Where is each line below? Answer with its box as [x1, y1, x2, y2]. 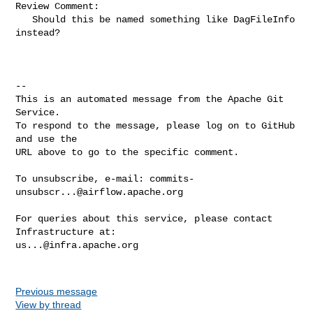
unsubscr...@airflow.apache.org [15, 186, 184, 198]
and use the [15, 133, 78, 145]
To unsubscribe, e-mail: [15, 173, 150, 184]
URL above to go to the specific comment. [15, 146, 240, 158]
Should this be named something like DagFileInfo [15, 13, 33, 25]
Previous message [15, 285, 98, 297]
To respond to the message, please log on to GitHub [15, 119, 296, 131]
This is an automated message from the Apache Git [15, 93, 284, 105]
